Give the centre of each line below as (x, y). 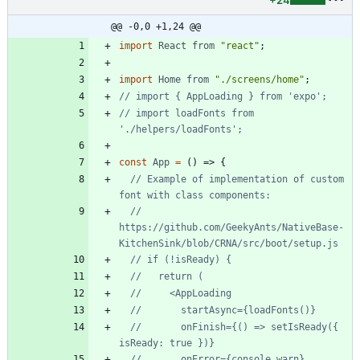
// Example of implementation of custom (237, 179)
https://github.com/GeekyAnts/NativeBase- (231, 227)
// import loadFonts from (186, 113)
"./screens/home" (260, 79)
